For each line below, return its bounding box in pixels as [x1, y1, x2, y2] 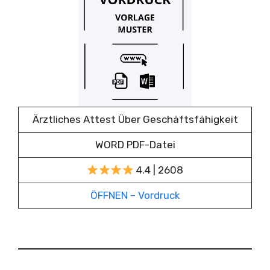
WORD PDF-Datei [95, 139, 175, 151]
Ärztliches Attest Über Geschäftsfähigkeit [32, 113, 238, 125]
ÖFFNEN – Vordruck [90, 189, 180, 201]
